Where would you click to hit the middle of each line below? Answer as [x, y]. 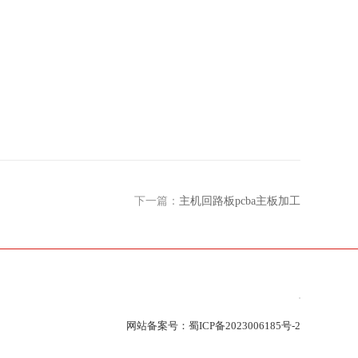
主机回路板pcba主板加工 [240, 201]
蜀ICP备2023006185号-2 [245, 326]
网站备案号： [157, 326]
